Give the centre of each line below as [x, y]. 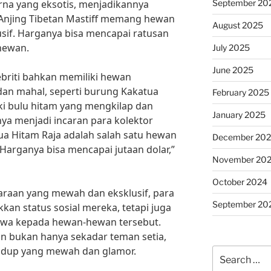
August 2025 [237, 25]
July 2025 [231, 47]
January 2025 [239, 115]
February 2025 [240, 92]
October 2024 [240, 182]
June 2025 [233, 70]
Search [226, 251]
